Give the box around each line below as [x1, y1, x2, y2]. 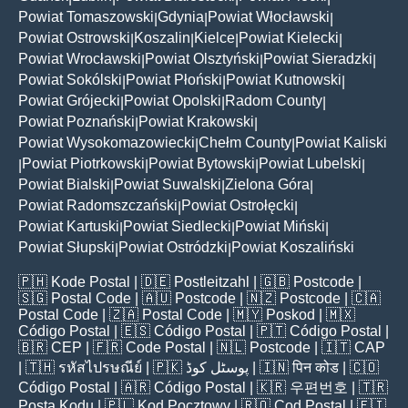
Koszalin [134, 29, 190, 46]
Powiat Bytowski [148, 155, 255, 171]
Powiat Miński [235, 218, 325, 234]
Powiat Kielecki [239, 29, 339, 46]
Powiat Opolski [124, 92, 221, 108]
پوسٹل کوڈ [186, 359, 249, 375]
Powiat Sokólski [18, 71, 122, 87]
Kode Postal [51, 273, 130, 290]
